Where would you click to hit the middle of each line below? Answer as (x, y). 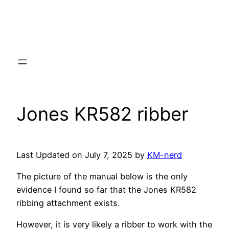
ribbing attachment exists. (68, 203)
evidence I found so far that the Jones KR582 (106, 189)
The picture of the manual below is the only (102, 176)
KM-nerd (165, 155)
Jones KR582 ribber (102, 114)
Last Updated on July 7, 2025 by (82, 155)
